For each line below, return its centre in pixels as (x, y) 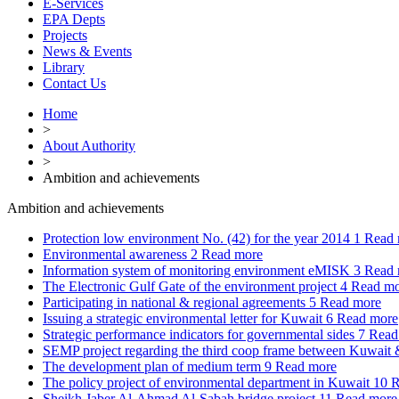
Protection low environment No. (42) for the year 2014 (196, 238)
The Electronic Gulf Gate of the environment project (190, 286)
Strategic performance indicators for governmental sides (199, 334)
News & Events (87, 51)
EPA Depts (74, 19)
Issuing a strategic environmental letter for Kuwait (183, 318)
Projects (65, 35)
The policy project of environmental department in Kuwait (206, 383)
